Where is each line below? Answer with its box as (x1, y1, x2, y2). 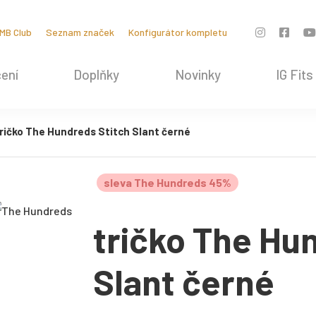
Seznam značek (45, 26, 114, 38)
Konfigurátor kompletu (128, 26, 227, 38)
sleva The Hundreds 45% (104, 176, 232, 189)
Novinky (174, 66, 221, 83)
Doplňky (73, 66, 119, 83)
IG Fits (276, 66, 313, 83)
